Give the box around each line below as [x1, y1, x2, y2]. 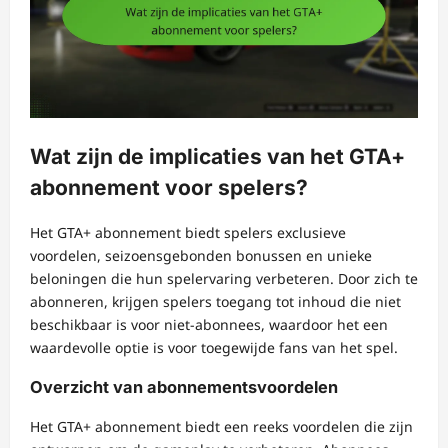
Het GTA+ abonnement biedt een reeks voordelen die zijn [30, 417, 413, 437]
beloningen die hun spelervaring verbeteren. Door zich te [30, 268, 418, 288]
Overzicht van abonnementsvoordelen [30, 376, 338, 397]
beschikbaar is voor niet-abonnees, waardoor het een [30, 314, 388, 334]
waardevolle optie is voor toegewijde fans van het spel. [30, 337, 398, 357]
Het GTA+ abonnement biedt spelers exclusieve [30, 222, 346, 242]
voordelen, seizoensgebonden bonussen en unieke [30, 245, 372, 265]
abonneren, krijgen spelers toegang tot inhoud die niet [30, 291, 401, 311]
